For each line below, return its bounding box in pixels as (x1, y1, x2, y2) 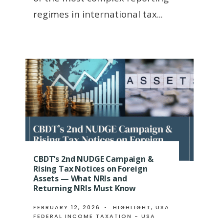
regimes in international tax (33, 8, 157, 21)
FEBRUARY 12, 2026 (33, 203, 100, 212)
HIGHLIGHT (113, 203, 151, 212)
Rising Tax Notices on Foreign (33, 163, 148, 175)
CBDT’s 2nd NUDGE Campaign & (33, 153, 153, 165)
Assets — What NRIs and (33, 173, 127, 184)
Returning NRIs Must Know (33, 183, 136, 194)
